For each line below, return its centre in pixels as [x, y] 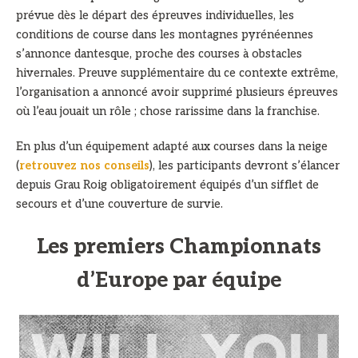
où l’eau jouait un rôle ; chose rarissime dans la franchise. [168, 111]
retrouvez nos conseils [84, 166]
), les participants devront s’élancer [245, 166]
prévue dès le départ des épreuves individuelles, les [155, 16]
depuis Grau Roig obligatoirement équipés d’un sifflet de [167, 185]
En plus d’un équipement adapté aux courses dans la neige [172, 147]
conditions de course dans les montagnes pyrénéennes [165, 35]
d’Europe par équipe [179, 280]
